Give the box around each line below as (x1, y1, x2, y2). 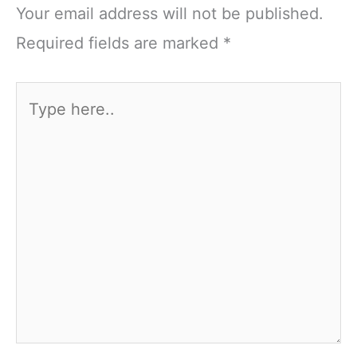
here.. (15, 116, 59, 135)
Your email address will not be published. (16, 4, 324, 24)
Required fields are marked (16, 33, 223, 53)
